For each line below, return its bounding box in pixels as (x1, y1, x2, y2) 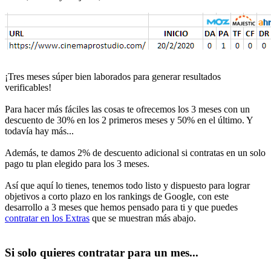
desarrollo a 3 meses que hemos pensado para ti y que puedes (5, 201, 238, 212)
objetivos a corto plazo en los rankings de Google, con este (5, 191, 229, 201)
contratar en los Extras (5, 212, 90, 223)
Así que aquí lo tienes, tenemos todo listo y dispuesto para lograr (5, 180, 250, 191)
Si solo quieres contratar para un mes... (5, 246, 198, 259)
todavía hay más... (5, 125, 74, 136)
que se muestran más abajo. (90, 212, 196, 223)
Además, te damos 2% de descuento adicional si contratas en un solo (5, 147, 266, 158)
